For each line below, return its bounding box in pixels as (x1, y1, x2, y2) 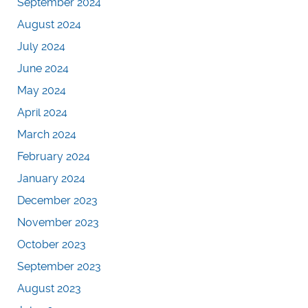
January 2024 (17, 171, 85, 185)
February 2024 (17, 149, 90, 163)
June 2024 (17, 61, 69, 75)
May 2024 (17, 83, 66, 97)
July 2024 (17, 39, 65, 53)
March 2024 (17, 127, 76, 141)
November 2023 (17, 215, 99, 229)
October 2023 (17, 237, 86, 251)
